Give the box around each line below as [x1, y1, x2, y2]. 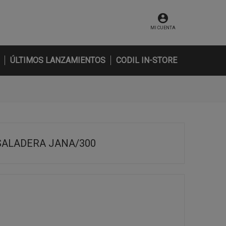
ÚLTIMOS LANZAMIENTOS [10, 55, 105, 65]
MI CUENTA [150, 25, 176, 30]
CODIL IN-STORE [116, 55, 177, 65]
